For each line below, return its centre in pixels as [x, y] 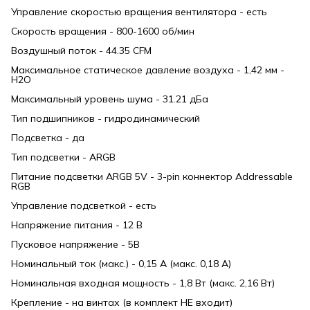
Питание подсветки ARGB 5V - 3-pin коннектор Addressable [152, 176]
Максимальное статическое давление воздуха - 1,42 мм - [148, 70]
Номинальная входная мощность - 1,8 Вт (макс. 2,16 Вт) [143, 283]
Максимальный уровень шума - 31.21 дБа [110, 99]
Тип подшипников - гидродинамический [106, 118]
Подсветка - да [48, 137]
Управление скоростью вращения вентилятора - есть [139, 11]
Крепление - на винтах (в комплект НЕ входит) [122, 302]
